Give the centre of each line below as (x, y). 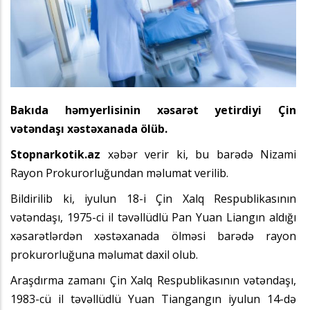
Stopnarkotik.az (59, 154)
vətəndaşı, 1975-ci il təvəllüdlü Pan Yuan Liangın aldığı (153, 217)
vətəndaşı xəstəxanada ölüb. (89, 128)
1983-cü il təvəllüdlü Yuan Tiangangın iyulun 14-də (153, 299)
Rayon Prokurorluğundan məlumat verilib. (119, 173)
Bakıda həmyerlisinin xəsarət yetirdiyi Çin (153, 110)
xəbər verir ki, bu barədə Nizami (202, 154)
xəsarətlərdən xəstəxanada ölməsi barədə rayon (153, 236)
